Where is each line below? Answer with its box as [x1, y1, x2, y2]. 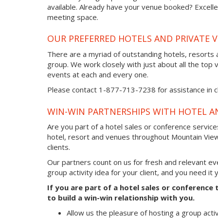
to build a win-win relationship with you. [47, 193, 195, 203]
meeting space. [47, 12, 98, 22]
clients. [47, 142, 70, 152]
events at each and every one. [47, 70, 148, 80]
